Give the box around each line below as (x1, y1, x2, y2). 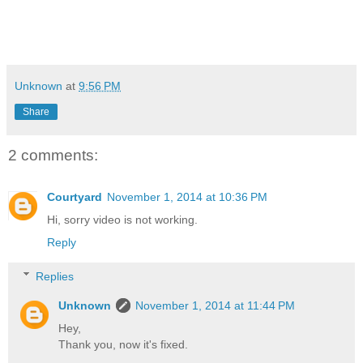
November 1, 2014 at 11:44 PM (135, 298, 296, 312)
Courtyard (47, 190, 102, 204)
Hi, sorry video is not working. (47, 213, 198, 227)
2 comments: (8, 146, 98, 164)
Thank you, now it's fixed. (58, 337, 189, 351)
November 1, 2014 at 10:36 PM (107, 190, 267, 204)
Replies (36, 269, 75, 283)
